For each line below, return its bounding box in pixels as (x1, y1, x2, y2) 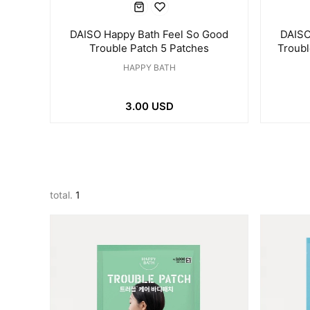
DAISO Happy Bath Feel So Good (70, 28, 228, 41)
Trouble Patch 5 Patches (89, 42, 209, 55)
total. (50, 189, 75, 201)
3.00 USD (125, 100, 174, 113)
